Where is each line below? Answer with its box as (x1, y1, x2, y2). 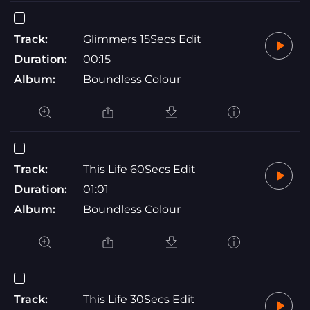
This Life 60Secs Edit (83, 162, 196, 176)
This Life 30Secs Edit (83, 292, 195, 306)
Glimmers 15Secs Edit (83, 32, 201, 46)
